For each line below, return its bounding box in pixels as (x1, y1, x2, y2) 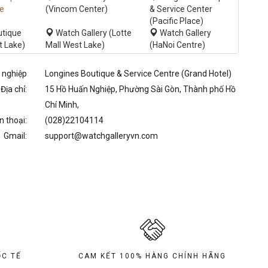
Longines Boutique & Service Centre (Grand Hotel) (44, 69, 232, 78)
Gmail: (3, 131, 27, 141)
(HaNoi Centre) (150, 40, 206, 50)
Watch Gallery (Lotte (54, 28, 132, 38)
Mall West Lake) (45, 40, 105, 50)
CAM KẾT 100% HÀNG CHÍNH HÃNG (78, 251, 227, 260)
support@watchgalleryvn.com (44, 131, 158, 141)
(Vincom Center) (45, 4, 108, 14)
